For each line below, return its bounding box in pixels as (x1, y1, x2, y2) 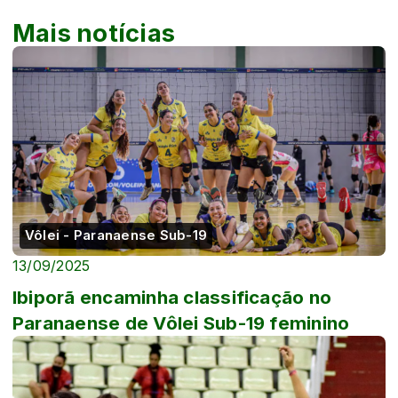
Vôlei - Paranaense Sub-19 (25, 227, 207, 244)
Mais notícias (12, 17, 176, 48)
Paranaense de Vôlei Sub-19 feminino (12, 312, 350, 335)
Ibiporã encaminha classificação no (12, 286, 332, 309)
